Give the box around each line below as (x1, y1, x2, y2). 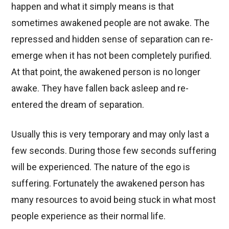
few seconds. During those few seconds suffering (11, 145, 217, 156)
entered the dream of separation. (11, 99, 145, 110)
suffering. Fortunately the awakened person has (11, 177, 205, 189)
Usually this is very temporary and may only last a (11, 128, 210, 140)
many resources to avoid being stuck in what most (11, 194, 216, 205)
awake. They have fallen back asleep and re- (11, 82, 189, 94)
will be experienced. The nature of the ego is (11, 161, 191, 172)
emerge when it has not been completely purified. (11, 50, 212, 61)
